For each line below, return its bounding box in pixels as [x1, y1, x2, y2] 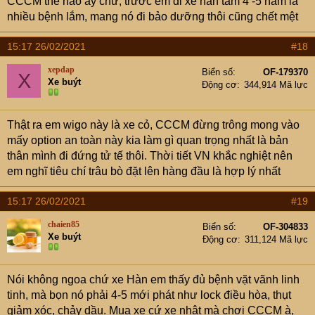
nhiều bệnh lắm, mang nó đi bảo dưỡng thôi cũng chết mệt [7, 11, 298, 23]
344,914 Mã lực [244, 79, 308, 91]
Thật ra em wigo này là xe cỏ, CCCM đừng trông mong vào [7, 119, 300, 131]
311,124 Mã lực [245, 234, 308, 245]
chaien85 [48, 219, 79, 230]
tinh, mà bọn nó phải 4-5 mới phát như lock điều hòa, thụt [7, 289, 291, 302]
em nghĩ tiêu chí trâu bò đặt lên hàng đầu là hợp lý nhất [7, 165, 281, 178]
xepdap [48, 65, 75, 75]
